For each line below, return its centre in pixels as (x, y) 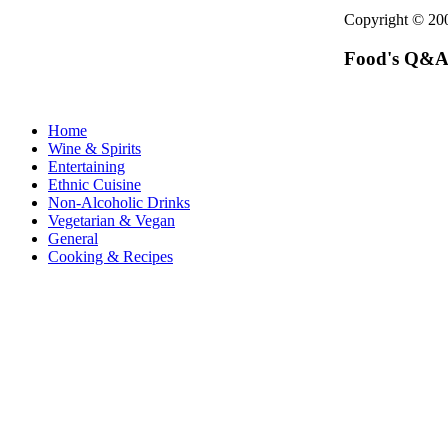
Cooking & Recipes (110, 257)
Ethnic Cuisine (94, 185)
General (73, 239)
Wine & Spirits (94, 149)
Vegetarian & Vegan (111, 221)
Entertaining (86, 167)
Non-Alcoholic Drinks (119, 203)
